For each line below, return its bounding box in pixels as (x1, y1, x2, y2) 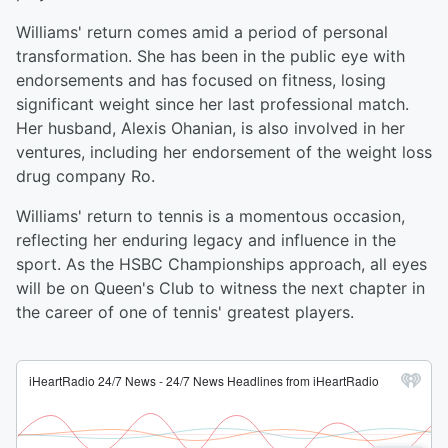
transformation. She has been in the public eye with (16, 46, 405, 67)
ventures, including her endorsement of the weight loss (16, 142, 432, 163)
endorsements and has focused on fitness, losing (16, 70, 386, 91)
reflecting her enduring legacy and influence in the (16, 230, 396, 251)
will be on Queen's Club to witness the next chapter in (16, 278, 425, 299)
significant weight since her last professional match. (16, 94, 409, 115)
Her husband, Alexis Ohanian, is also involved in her (16, 118, 405, 139)
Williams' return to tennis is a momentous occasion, (16, 206, 405, 227)
